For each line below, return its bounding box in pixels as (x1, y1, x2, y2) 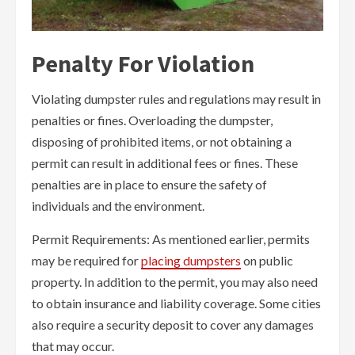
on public (241, 253, 293, 269)
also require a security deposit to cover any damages (32, 317, 314, 333)
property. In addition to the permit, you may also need (32, 274, 318, 290)
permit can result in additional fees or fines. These (32, 155, 298, 171)
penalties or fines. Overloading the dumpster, (32, 113, 273, 128)
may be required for (32, 253, 141, 269)
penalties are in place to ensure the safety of (32, 177, 267, 193)
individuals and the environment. (32, 198, 204, 214)
